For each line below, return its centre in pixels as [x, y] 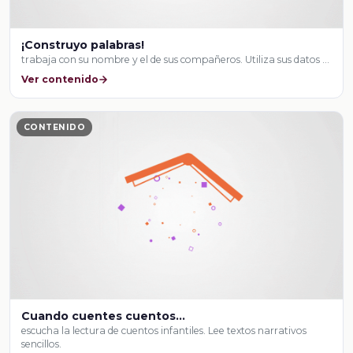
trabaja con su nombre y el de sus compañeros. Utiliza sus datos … [176, 60]
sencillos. [42, 344]
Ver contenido [60, 79]
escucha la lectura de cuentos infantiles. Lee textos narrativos [164, 330]
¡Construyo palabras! [83, 45]
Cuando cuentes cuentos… [104, 316]
